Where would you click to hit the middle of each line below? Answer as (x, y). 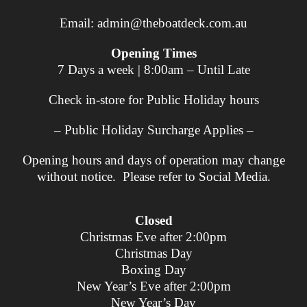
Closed (153, 220)
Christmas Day (153, 253)
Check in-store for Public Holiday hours (153, 99)
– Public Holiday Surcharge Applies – (153, 130)
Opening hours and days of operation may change (153, 160)
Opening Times (153, 53)
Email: (78, 23)
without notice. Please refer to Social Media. (153, 176)
